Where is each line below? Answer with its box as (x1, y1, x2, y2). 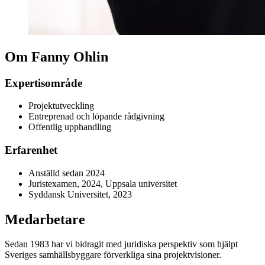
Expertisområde (5, 76, 82, 89)
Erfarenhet (5, 143, 57, 156)
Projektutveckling (28, 101, 96, 111)
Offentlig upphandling (28, 122, 111, 132)
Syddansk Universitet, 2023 (28, 189, 132, 199)
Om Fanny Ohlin (5, 49, 108, 64)
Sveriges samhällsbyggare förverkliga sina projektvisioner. (5, 250, 221, 260)
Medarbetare (5, 211, 85, 227)
